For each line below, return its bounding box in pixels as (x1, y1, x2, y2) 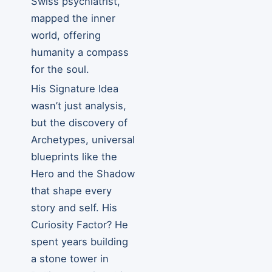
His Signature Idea (31, 83, 119, 95)
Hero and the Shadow (31, 168, 135, 180)
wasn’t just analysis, (31, 100, 127, 112)
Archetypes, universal (31, 134, 135, 146)
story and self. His (31, 202, 118, 214)
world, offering (31, 29, 101, 41)
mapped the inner (31, 12, 116, 24)
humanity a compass (31, 46, 129, 58)
